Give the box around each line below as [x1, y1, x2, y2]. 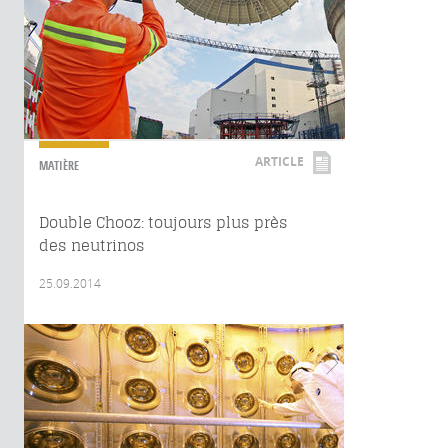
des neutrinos [39, 236, 145, 255]
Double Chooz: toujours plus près [39, 213, 288, 232]
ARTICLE [255, 153, 304, 170]
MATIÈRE [39, 157, 79, 174]
